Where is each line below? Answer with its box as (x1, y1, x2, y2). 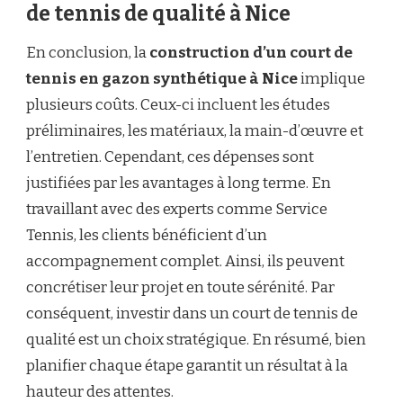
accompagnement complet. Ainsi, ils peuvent (26, 252, 345, 272)
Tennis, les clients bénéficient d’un (26, 226, 267, 246)
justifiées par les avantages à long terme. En (26, 174, 331, 193)
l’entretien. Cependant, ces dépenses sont (26, 148, 314, 167)
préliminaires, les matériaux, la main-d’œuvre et (26, 121, 363, 141)
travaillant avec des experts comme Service (26, 200, 327, 219)
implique (298, 69, 365, 89)
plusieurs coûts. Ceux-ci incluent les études (26, 95, 330, 115)
